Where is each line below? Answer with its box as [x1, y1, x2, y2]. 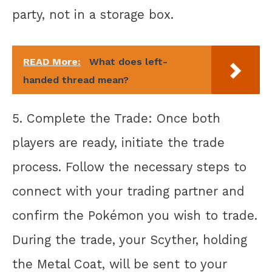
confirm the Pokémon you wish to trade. [12, 208, 257, 223]
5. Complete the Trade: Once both [12, 111, 220, 126]
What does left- [89, 55, 168, 67]
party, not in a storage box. [12, 7, 174, 22]
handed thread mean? [23, 73, 129, 86]
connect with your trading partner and [12, 184, 245, 199]
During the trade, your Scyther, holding [12, 233, 247, 248]
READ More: [23, 55, 81, 67]
